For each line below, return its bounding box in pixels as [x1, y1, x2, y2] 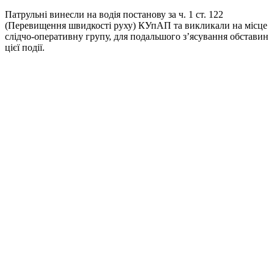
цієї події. [5, 42, 45, 53]
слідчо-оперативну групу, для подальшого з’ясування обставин [5, 31, 268, 42]
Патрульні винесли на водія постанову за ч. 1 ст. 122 [5, 9, 223, 20]
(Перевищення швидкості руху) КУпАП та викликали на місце [5, 20, 267, 31]
